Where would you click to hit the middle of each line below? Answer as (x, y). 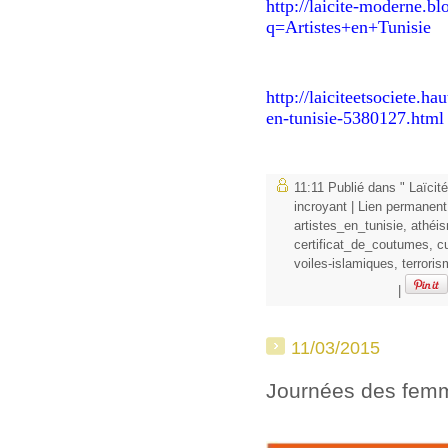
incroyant (320, 207)
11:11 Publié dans (347, 188)
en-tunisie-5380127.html (355, 118)
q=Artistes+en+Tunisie (348, 27)
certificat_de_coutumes (361, 245)
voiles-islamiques (344, 264)
